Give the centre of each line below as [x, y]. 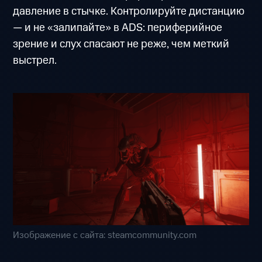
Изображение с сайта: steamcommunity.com [105, 236]
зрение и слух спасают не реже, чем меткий [121, 44]
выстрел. [35, 61]
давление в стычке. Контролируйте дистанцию [129, 12]
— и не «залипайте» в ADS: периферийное [118, 28]
